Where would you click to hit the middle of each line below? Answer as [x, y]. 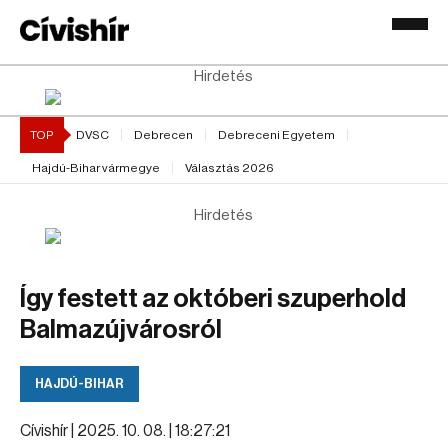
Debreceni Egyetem [276, 135]
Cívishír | [48, 431]
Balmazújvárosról [121, 330]
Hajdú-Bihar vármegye [96, 168]
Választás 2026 [229, 168]
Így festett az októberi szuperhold [213, 299]
